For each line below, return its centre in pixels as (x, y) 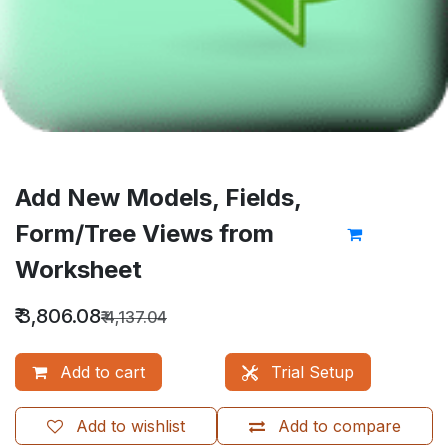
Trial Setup (309, 371)
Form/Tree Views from (144, 233)
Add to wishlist (130, 425)
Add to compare (339, 425)
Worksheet (78, 269)
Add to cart (100, 371)
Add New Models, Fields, (158, 197)
